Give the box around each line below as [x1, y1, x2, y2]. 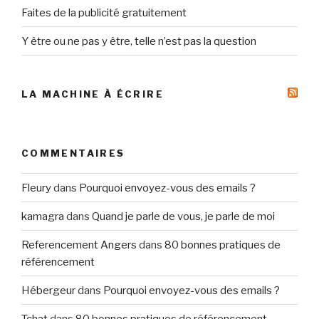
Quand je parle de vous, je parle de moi [92, 209, 275, 223]
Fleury [21, 181, 51, 194]
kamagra [21, 209, 64, 223]
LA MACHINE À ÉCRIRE [21, 88, 164, 100]
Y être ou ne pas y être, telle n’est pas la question [21, 34, 256, 48]
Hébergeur [21, 283, 75, 297]
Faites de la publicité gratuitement [21, 6, 187, 19]
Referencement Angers [21, 238, 137, 251]
